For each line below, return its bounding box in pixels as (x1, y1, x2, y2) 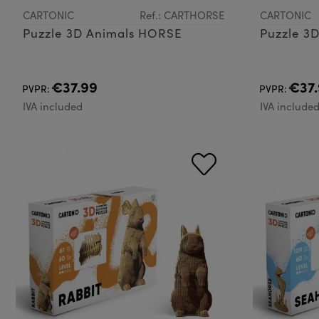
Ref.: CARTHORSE (139, 7, 224, 22)
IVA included (23, 98, 83, 113)
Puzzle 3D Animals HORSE (23, 24, 182, 41)
